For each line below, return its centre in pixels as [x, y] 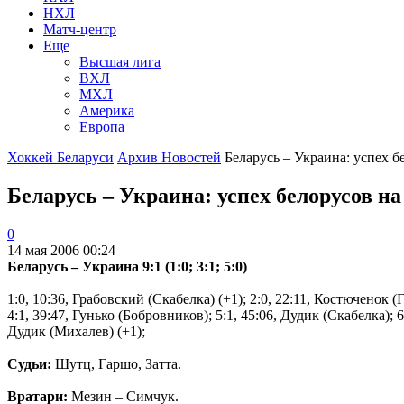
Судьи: [31, 363]
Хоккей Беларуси [60, 157]
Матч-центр [80, 29]
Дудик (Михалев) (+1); [76, 331]
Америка [107, 110]
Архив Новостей [169, 157]
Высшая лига [120, 61]
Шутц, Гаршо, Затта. [118, 363]
